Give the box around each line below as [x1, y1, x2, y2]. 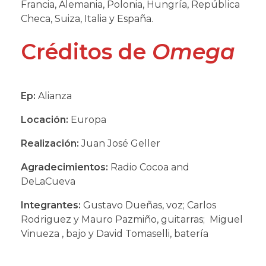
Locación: [21, 113, 68, 125]
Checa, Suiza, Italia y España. [21, 12, 153, 24]
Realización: [21, 137, 79, 149]
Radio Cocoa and [108, 161, 189, 173]
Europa [68, 113, 106, 125]
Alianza [36, 90, 72, 102]
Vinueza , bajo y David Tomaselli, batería [21, 227, 208, 239]
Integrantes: [21, 199, 81, 211]
